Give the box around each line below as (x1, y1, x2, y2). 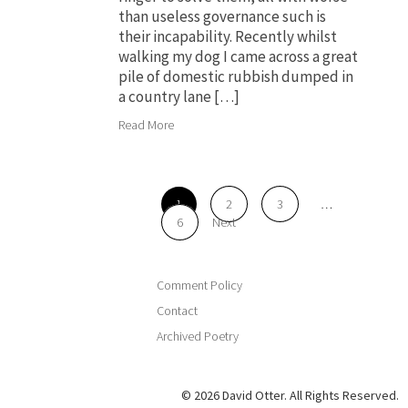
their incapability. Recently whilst (118, 26, 337, 47)
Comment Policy (157, 277, 242, 294)
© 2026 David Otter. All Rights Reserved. (181, 387, 399, 404)
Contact (157, 302, 198, 320)
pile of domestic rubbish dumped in (118, 66, 353, 87)
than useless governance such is (118, 6, 326, 27)
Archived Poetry (157, 328, 239, 345)
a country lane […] (118, 87, 240, 107)
